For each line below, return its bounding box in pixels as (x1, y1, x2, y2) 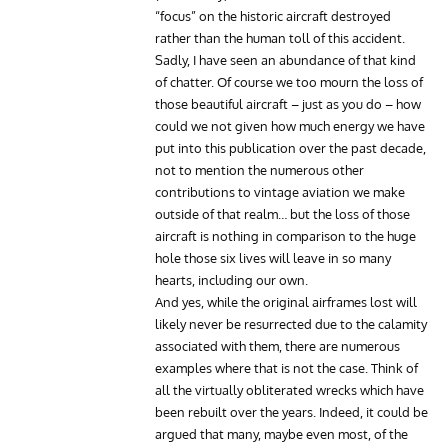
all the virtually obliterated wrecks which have (155, 381, 424, 398)
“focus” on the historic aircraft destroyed (155, 7, 391, 24)
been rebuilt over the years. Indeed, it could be (155, 403, 428, 420)
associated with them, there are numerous (155, 337, 400, 354)
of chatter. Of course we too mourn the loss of (155, 73, 423, 90)
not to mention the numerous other (155, 161, 364, 178)
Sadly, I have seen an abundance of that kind (155, 51, 416, 68)
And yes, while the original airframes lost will (155, 293, 417, 310)
